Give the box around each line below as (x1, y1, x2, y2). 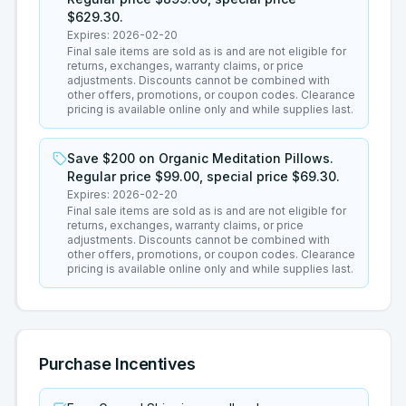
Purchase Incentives (39, 354, 196, 373)
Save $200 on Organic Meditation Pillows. (67, 150, 333, 166)
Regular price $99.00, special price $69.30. (67, 169, 340, 184)
